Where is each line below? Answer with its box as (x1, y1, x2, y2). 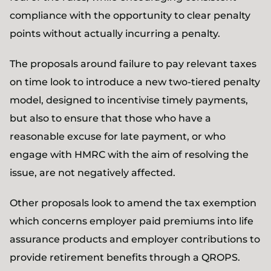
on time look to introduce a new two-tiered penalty (10, 76, 260, 88)
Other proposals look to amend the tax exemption (10, 197, 256, 209)
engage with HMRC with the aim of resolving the (10, 149, 249, 160)
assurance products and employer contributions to (10, 233, 260, 245)
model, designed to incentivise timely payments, (10, 94, 248, 106)
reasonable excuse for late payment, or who (10, 131, 226, 142)
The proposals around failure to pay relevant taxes (10, 58, 256, 70)
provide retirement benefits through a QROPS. (10, 252, 240, 263)
